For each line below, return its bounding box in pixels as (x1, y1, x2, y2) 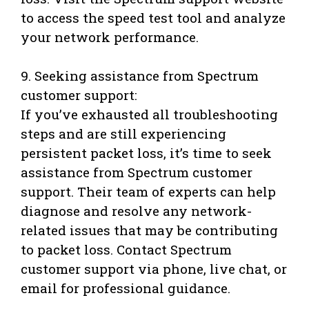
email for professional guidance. (21, 279, 230, 297)
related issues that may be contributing (21, 221, 278, 239)
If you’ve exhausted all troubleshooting (21, 106, 278, 123)
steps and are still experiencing (21, 125, 226, 143)
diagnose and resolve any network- (21, 202, 252, 220)
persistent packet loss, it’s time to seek (21, 144, 272, 162)
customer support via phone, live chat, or (21, 260, 287, 278)
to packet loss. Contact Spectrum (21, 241, 232, 259)
